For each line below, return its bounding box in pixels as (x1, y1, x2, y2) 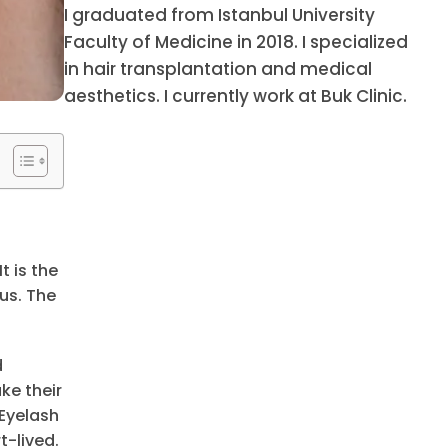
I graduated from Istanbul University (64, 3, 375, 27)
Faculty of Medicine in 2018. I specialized (64, 30, 408, 54)
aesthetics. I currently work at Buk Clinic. (64, 84, 407, 108)
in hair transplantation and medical (64, 57, 372, 81)
